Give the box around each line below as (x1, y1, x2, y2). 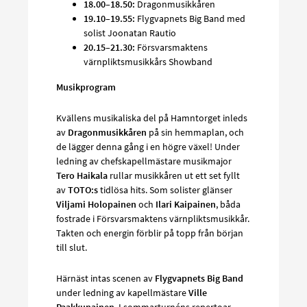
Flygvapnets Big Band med (135, 12, 245, 25)
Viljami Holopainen (56, 197, 136, 210)
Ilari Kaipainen (156, 197, 216, 210)
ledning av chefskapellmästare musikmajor (56, 154, 232, 167)
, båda (216, 197, 241, 210)
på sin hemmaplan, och (147, 125, 244, 138)
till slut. (56, 241, 87, 254)
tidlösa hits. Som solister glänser (98, 183, 232, 196)
